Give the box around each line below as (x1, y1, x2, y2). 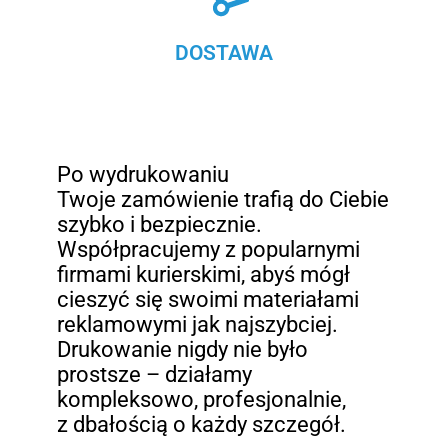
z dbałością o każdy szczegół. (57, 411, 347, 437)
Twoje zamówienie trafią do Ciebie (57, 186, 390, 212)
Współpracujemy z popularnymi (57, 236, 361, 262)
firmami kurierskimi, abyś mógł (57, 261, 351, 287)
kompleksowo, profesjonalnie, (57, 386, 347, 412)
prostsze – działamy (57, 361, 253, 387)
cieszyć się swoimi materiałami (57, 286, 360, 312)
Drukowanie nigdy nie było (57, 336, 309, 362)
